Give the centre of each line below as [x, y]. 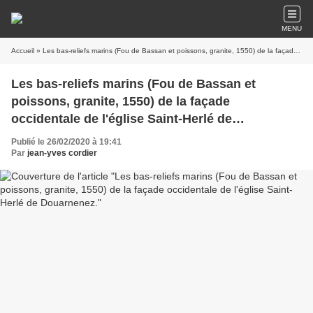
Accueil [23, 51]
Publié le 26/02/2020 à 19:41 [66, 142]
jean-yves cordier [62, 153]
